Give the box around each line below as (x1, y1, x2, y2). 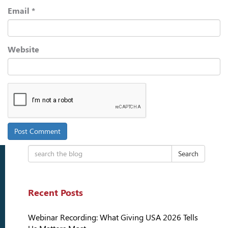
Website (8, 45, 39, 55)
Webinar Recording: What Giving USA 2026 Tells (28, 213, 198, 223)
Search (178, 150, 198, 158)
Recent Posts (28, 187, 83, 198)
